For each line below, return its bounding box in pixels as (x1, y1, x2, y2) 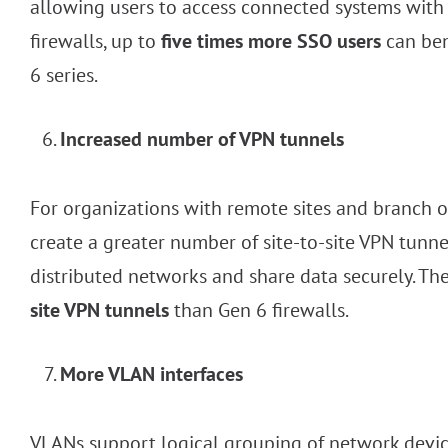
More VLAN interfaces (60, 361, 243, 388)
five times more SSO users (161, 28, 381, 55)
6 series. (30, 62, 98, 89)
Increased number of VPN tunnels (60, 126, 344, 153)
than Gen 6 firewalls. (169, 297, 349, 324)
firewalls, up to (30, 28, 161, 55)
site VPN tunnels (30, 297, 169, 324)
